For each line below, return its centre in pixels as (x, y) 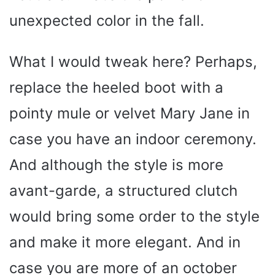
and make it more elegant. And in (125, 242)
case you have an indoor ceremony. (133, 139)
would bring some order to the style (134, 217)
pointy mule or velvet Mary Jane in (130, 114)
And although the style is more (116, 165)
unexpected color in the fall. (107, 21)
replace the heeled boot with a (116, 88)
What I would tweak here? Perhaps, (133, 62)
